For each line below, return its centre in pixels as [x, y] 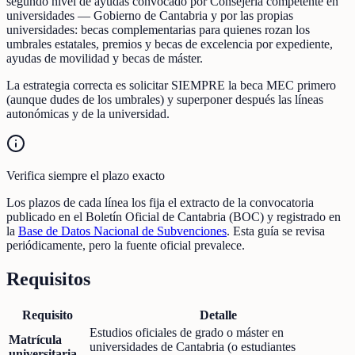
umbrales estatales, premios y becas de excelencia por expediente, [170, 44]
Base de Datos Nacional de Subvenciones [122, 231]
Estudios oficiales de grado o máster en [187, 332]
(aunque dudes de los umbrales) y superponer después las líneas [165, 99]
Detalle [218, 315]
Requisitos [48, 279]
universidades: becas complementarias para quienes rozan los [158, 29]
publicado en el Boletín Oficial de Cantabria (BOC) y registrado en [174, 216]
